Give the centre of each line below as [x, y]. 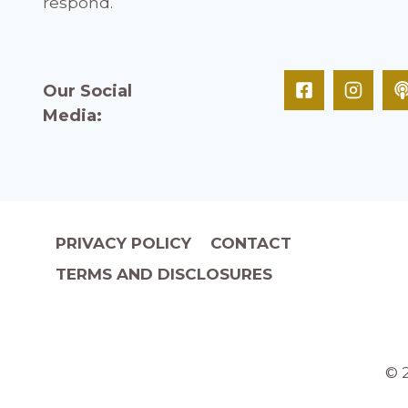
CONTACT [250, 244]
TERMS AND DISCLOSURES [164, 275]
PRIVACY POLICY [124, 244]
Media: [72, 116]
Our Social [87, 91]
